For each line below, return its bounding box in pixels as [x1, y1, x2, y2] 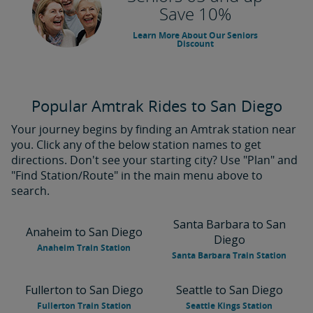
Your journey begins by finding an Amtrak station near [11, 122, 296, 137]
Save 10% [159, 2, 231, 25]
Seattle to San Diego [175, 282, 283, 298]
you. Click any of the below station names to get [11, 137, 261, 152]
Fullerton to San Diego [24, 282, 143, 298]
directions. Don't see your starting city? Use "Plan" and [11, 152, 298, 168]
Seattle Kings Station [186, 300, 272, 312]
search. [11, 183, 50, 198]
